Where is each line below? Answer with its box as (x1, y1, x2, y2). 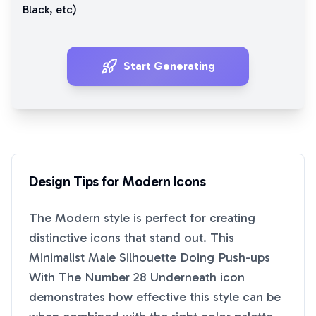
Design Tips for (29, 173, 122, 190)
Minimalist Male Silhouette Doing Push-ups (29, 250, 270, 265)
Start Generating (123, 59, 215, 73)
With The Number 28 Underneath (29, 269, 217, 285)
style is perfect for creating (100, 210, 255, 226)
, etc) (49, 3, 77, 16)
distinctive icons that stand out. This (29, 230, 234, 245)
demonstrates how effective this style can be (29, 289, 281, 305)
